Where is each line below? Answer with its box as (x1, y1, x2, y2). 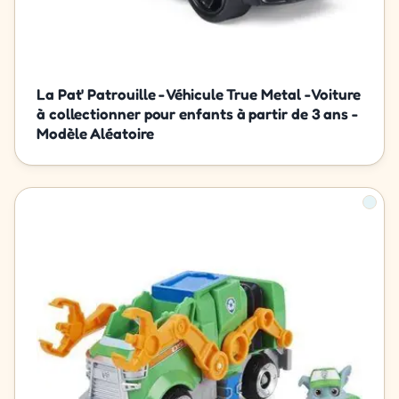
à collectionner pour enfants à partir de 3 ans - (37, 104, 358, 124)
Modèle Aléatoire (37, 124, 154, 143)
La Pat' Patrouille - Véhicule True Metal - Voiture (37, 85, 361, 104)
